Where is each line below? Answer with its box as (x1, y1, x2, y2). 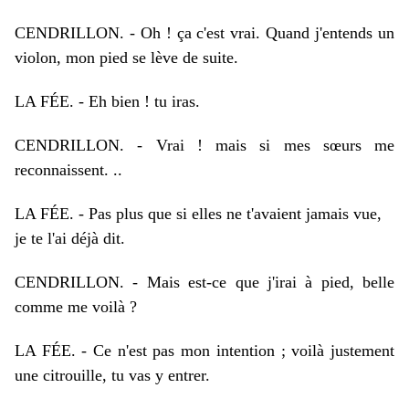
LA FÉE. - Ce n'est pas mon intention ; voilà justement (15, 341, 394, 360)
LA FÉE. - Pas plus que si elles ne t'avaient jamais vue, (15, 204, 382, 223)
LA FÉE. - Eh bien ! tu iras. (15, 92, 200, 110)
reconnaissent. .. (15, 161, 122, 179)
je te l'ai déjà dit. (15, 229, 125, 247)
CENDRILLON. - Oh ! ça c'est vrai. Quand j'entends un (15, 24, 394, 42)
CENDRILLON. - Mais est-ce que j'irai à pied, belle (15, 273, 394, 291)
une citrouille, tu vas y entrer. (15, 366, 210, 384)
